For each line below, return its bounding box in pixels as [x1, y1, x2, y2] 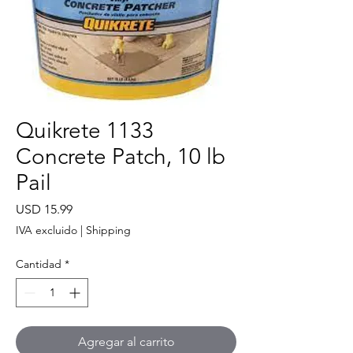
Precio [72, 200, 107, 216]
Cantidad [16, 256, 61, 271]
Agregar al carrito [77, 333, 175, 349]
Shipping [86, 222, 131, 237]
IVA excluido [16, 222, 77, 237]
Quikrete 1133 [16, 117, 154, 143]
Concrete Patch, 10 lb [16, 143, 225, 169]
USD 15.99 [16, 201, 72, 217]
